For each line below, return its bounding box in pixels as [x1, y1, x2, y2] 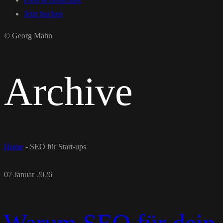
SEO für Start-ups [30, 142, 86, 151]
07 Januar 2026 [4, 170, 52, 179]
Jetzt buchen [24, 9, 63, 18]
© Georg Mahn [4, 31, 52, 40]
